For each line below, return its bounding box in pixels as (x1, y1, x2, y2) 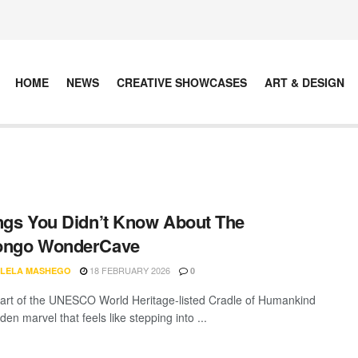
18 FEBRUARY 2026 (87, 264, 170, 276)
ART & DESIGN (264, 74, 344, 90)
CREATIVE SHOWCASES (116, 74, 247, 90)
